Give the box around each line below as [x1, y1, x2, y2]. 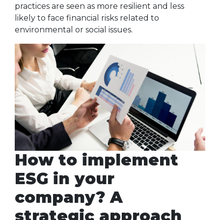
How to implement [15, 150, 178, 170]
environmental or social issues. [15, 25, 133, 34]
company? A [15, 188, 123, 207]
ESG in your [15, 169, 114, 189]
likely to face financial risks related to [15, 13, 159, 23]
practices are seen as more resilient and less [15, 1, 184, 11]
